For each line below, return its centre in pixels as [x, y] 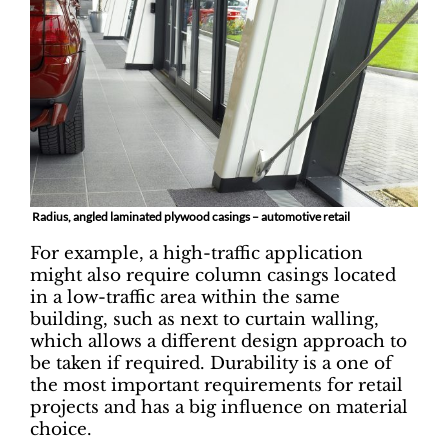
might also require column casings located [213, 276]
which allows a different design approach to [218, 342]
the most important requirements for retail [216, 386]
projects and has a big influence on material [219, 408]
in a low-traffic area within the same [185, 298]
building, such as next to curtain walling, [204, 320]
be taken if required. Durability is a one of [211, 364]
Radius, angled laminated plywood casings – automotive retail [190, 217]
